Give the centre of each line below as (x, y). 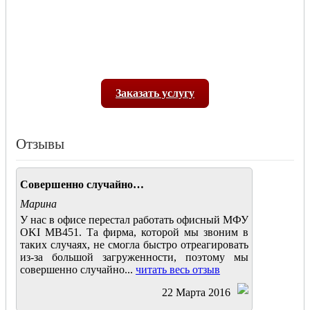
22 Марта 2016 (196, 293)
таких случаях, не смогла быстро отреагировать (134, 245)
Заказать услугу (155, 93)
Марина (38, 204)
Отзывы (40, 144)
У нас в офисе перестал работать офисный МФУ (134, 220)
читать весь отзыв (178, 270)
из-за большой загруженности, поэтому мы (134, 257)
